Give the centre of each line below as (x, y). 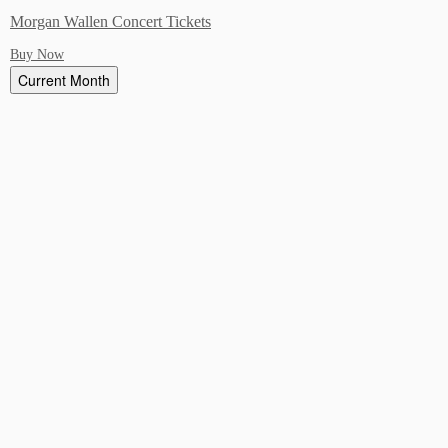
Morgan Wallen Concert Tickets (110, 22)
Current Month (64, 80)
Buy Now (37, 55)
